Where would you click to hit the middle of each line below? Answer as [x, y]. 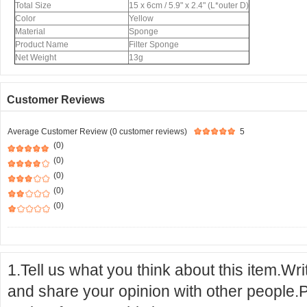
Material [30, 32]
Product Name [42, 45]
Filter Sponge [154, 45]
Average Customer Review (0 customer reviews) [97, 132]
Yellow [141, 19]
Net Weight [36, 58]
